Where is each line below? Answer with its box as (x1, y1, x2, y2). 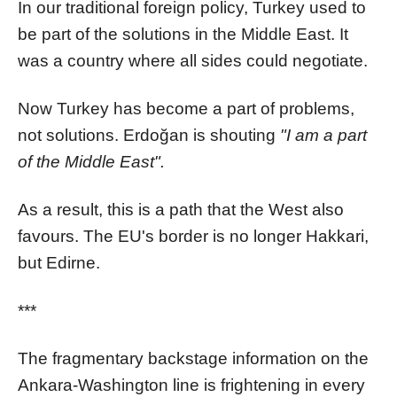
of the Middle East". (18, 152, 165, 172)
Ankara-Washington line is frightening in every (18, 376, 365, 395)
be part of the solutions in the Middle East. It (18, 25, 348, 44)
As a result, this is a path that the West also (18, 200, 344, 220)
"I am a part (280, 126, 367, 145)
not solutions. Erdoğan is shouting (18, 126, 280, 145)
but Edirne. (18, 253, 100, 273)
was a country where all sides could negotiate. (18, 51, 368, 71)
